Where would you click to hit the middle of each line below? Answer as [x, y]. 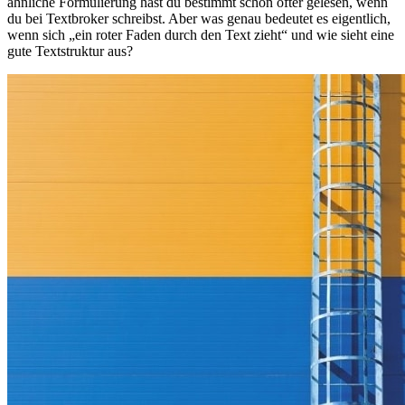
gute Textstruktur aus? [70, 51]
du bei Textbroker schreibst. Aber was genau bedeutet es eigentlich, [199, 18]
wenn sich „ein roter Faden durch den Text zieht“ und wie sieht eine [201, 34]
